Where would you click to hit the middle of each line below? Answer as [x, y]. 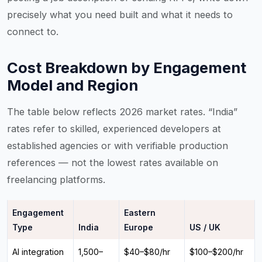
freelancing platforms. [56, 180]
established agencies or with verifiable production [118, 146]
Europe [139, 227]
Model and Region [73, 85]
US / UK [205, 227]
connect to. [33, 32]
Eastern [140, 212]
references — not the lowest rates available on [113, 163]
